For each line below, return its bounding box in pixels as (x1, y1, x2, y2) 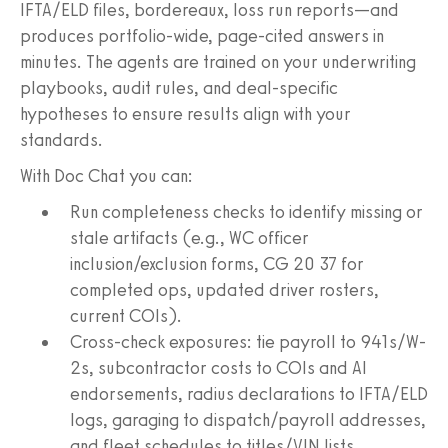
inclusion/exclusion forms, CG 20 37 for (70, 252, 364, 275)
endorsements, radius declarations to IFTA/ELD (70, 382, 428, 405)
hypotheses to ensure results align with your (20, 102, 351, 125)
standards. (20, 128, 103, 151)
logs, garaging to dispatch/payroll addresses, (70, 408, 426, 431)
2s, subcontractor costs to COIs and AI (70, 356, 367, 379)
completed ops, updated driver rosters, (70, 278, 379, 301)
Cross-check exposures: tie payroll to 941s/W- (70, 330, 426, 353)
